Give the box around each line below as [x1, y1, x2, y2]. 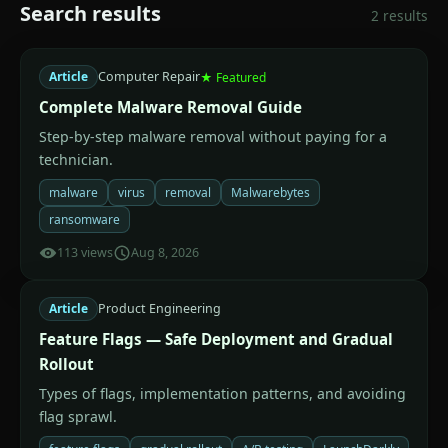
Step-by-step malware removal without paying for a [39, 127, 387, 146]
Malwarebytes [231, 184, 310, 201]
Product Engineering [98, 300, 221, 317]
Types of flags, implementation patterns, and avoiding [39, 384, 406, 403]
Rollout [39, 354, 94, 374]
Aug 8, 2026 [131, 244, 199, 261]
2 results [371, 6, 428, 25]
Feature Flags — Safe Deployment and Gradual [39, 329, 393, 349]
